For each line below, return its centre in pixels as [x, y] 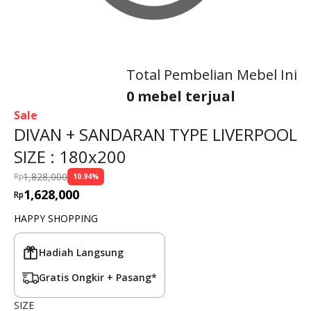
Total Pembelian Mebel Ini [212, 75]
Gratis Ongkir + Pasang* [98, 277]
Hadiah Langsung [81, 252]
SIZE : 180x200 [70, 157]
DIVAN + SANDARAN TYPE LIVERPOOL [155, 134]
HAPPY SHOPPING [56, 218]
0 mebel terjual [181, 96]
